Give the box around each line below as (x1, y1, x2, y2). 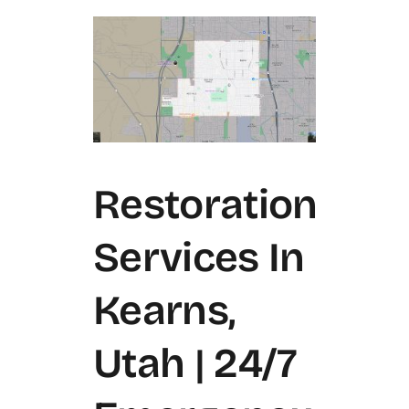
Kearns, (93, 285, 236, 335)
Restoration (93, 179, 318, 229)
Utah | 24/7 (93, 338, 297, 388)
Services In (93, 232, 305, 282)
